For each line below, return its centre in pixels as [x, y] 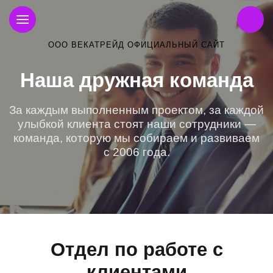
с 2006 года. [136, 152]
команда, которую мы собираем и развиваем [136, 138]
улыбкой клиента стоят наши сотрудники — [136, 124]
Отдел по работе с [136, 250]
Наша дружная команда [136, 80]
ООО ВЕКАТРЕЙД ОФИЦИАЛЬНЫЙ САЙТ [136, 45]
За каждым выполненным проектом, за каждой [136, 110]
